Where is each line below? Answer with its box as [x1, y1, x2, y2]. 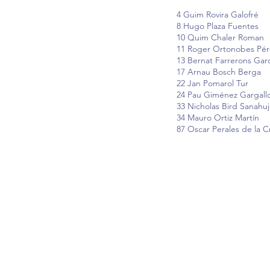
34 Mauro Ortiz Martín [177, 112, 259, 123]
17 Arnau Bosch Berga [177, 66, 261, 77]
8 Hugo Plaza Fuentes [177, 20, 259, 31]
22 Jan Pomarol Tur [177, 78, 248, 89]
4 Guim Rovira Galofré [177, 9, 259, 20]
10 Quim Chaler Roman [177, 32, 264, 43]
